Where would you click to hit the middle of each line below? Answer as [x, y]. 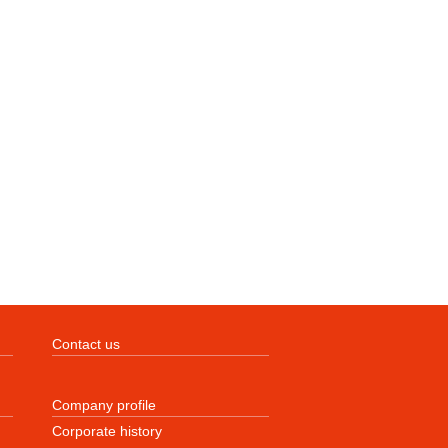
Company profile [104, 406]
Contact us [86, 345]
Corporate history [107, 432]
